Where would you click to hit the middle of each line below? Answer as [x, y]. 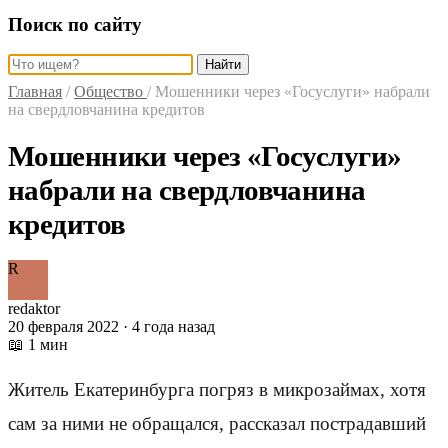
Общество [110, 92]
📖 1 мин [38, 344]
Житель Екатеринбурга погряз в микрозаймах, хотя [217, 390]
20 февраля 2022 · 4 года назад [111, 326]
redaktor [34, 308]
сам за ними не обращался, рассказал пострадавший [217, 424]
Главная [35, 92]
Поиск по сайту [75, 24]
